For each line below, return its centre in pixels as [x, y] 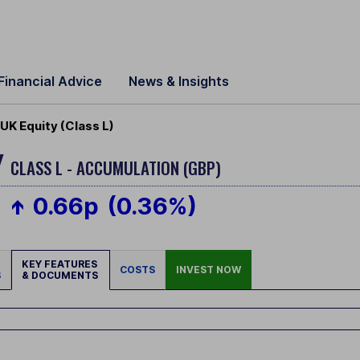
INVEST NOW [209, 270]
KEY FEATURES [61, 264]
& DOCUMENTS [60, 276]
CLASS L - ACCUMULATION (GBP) [116, 168]
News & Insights [179, 81]
